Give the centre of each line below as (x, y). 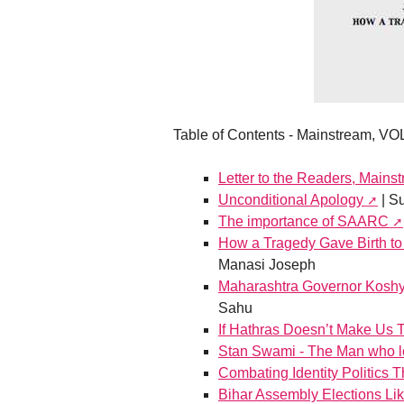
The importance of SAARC (303, 222)
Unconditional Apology (291, 200)
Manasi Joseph (267, 265)
